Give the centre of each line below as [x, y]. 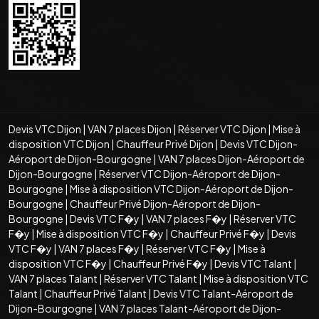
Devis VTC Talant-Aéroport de [223, 293]
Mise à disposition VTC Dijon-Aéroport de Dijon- [182, 188]
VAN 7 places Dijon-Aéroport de [231, 158]
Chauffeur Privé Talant [95, 293]
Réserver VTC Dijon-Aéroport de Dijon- [190, 173]
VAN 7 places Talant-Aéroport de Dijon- [190, 308]
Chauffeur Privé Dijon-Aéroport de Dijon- [165, 203]
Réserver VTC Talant [151, 278]
